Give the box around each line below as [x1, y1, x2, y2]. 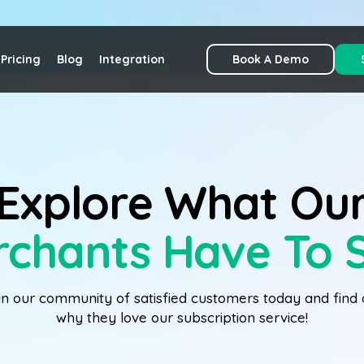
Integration [99, 52, 165, 67]
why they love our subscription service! [56, 309, 308, 326]
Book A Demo [232, 52, 309, 67]
